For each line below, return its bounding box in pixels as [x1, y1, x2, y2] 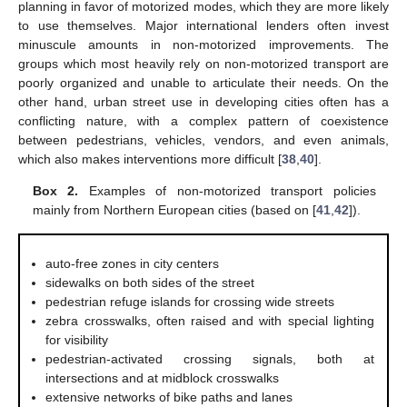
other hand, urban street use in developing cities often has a [18, 94, 389, 109]
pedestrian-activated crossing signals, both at [45, 351, 374, 366]
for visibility [45, 332, 109, 347]
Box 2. [33, 184, 79, 199]
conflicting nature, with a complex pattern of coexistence [18, 113, 389, 128]
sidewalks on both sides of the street [45, 274, 255, 290]
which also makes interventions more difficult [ [18, 151, 282, 166]
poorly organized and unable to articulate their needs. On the [18, 74, 389, 90]
